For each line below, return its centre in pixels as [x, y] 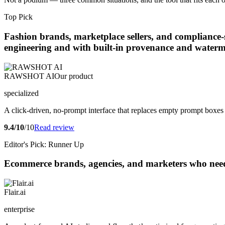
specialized [21, 93]
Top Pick [18, 17]
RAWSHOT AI [29, 76]
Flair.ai [15, 192]
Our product [74, 76]
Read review [54, 127]
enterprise [19, 209]
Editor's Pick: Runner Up [44, 144]
